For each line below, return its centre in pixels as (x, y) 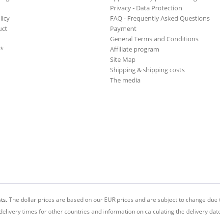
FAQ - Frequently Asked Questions (160, 18)
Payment (123, 29)
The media (125, 80)
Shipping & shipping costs (147, 70)
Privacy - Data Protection (146, 8)
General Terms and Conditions (154, 39)
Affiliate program (135, 49)
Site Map (123, 60)
